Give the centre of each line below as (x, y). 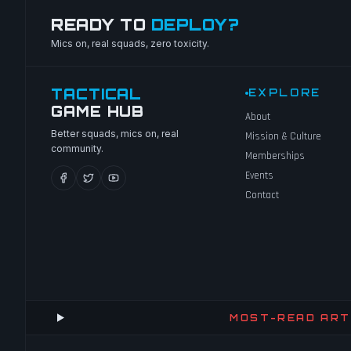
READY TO (101, 25)
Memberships (275, 156)
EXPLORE (284, 92)
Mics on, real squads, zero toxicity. (130, 43)
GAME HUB (98, 111)
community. (77, 148)
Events (259, 175)
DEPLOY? (195, 25)
